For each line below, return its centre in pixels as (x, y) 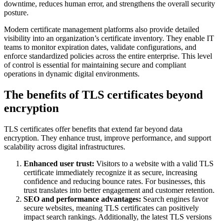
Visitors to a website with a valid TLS (154, 164)
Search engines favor (175, 199)
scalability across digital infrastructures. (65, 147)
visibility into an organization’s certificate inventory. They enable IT (109, 38)
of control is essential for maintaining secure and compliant (95, 65)
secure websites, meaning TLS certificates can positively (111, 208)
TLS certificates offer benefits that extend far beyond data (93, 129)
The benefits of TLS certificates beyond (103, 95)
